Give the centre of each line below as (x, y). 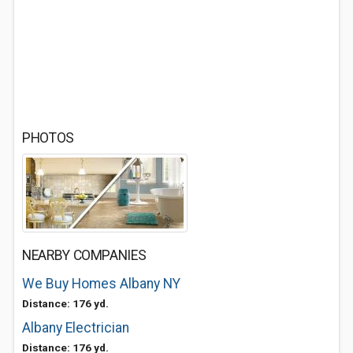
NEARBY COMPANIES (84, 255)
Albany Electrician (76, 328)
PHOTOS (48, 138)
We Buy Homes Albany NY (101, 284)
